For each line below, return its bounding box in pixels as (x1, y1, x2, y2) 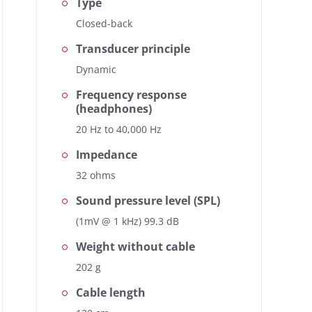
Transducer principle (76, 41, 190, 56)
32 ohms (76, 169, 116, 182)
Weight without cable (76, 239, 195, 254)
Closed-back (76, 17, 132, 30)
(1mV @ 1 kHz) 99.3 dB (76, 214, 179, 228)
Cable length (76, 285, 146, 300)
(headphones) (76, 101, 152, 116)
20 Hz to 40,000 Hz (76, 123, 162, 136)
